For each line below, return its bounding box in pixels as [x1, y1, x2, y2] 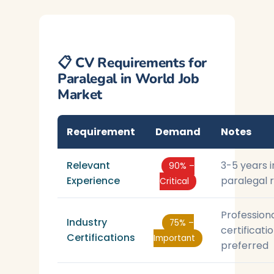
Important [154, 232, 195, 244]
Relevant [67, 158, 110, 172]
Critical [160, 176, 189, 187]
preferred [221, 239, 268, 253]
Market [57, 85, 102, 104]
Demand [155, 125, 201, 139]
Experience [67, 174, 120, 188]
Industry [67, 215, 107, 229]
